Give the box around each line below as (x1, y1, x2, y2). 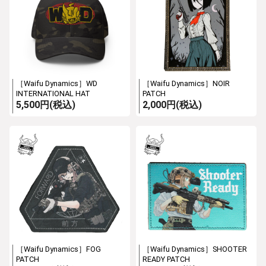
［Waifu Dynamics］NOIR (142, 78, 230, 88)
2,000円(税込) (142, 99, 202, 110)
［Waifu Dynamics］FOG (16, 245, 102, 254)
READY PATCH (142, 255, 190, 264)
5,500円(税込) (16, 99, 76, 110)
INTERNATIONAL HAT (16, 88, 91, 98)
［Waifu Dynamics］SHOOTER (142, 245, 247, 254)
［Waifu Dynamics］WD (16, 78, 98, 88)
